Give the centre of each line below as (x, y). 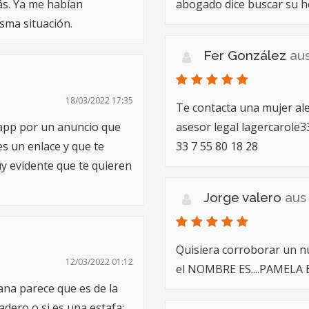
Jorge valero (244, 197)
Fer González (247, 55)
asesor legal (209, 127)
